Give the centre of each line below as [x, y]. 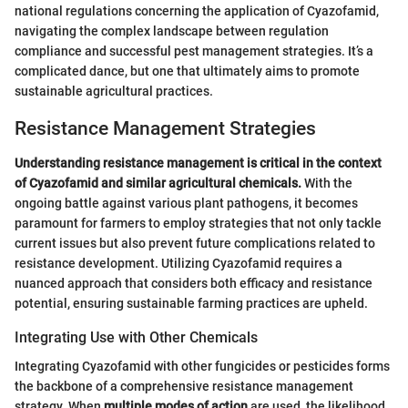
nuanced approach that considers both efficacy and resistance [194, 284]
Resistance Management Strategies [165, 128]
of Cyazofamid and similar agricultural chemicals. [158, 184]
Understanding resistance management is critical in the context [198, 163]
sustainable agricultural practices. [114, 91]
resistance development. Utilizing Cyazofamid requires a [178, 264]
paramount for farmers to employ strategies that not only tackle [198, 224]
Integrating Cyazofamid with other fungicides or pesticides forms [202, 367]
